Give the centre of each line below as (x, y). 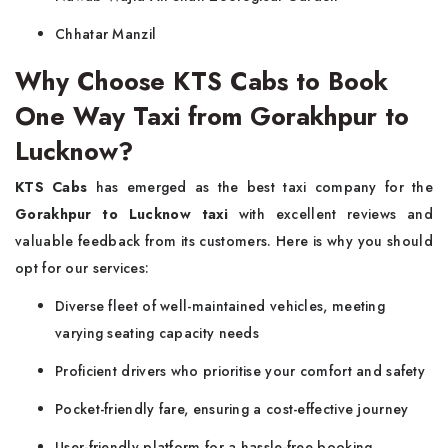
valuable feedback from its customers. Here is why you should (224, 241)
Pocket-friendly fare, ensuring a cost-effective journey (236, 409)
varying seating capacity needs (157, 333)
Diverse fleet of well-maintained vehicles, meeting (220, 306)
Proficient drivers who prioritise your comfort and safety (240, 371)
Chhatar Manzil (106, 34)
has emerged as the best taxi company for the (260, 187)
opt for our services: (82, 268)
